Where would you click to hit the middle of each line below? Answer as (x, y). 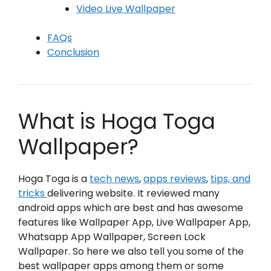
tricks (33, 193)
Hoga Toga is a (54, 179)
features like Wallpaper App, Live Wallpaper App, (134, 222)
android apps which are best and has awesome (131, 208)
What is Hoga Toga (117, 121)
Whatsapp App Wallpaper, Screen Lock (112, 237)
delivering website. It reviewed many (133, 193)
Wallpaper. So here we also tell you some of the (131, 251)
